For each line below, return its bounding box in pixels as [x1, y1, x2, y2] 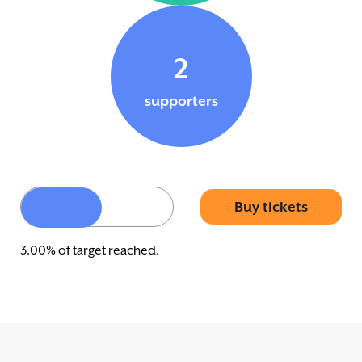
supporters [144, 92, 218, 109]
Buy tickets [234, 199, 308, 216]
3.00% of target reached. [20, 243, 159, 259]
